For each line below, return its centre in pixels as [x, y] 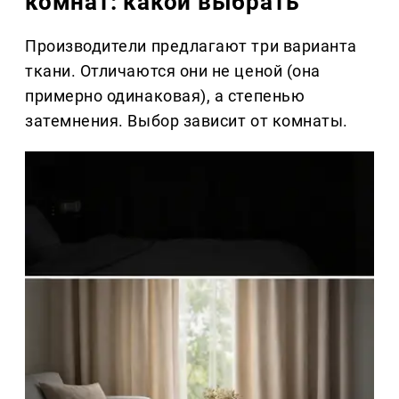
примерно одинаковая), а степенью [165, 96]
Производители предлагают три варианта [191, 46]
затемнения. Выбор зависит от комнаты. [187, 121]
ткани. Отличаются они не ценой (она [173, 71]
